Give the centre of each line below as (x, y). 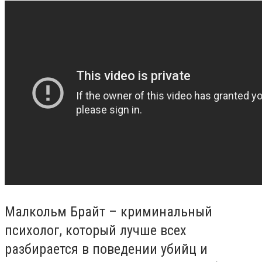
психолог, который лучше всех (96, 230)
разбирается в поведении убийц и (106, 249)
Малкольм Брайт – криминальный (108, 211)
